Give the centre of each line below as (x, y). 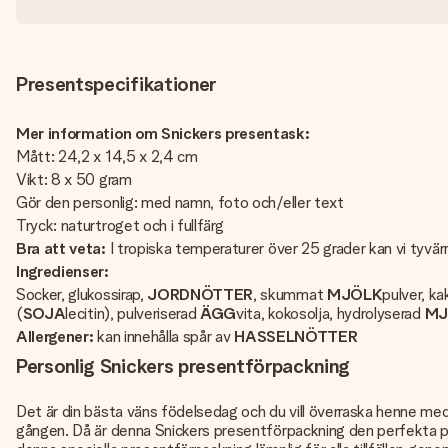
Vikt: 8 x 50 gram (74, 179)
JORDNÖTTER (198, 294)
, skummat (288, 294)
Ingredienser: (62, 271)
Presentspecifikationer (116, 84)
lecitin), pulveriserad (131, 313)
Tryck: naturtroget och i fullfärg (120, 225)
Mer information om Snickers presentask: (163, 133)
